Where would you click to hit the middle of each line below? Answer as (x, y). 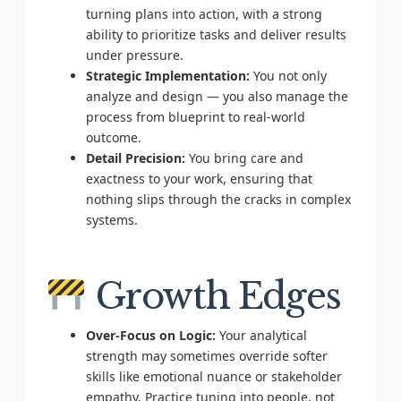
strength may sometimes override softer (206, 355)
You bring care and (244, 158)
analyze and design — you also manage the (217, 96)
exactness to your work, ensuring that (199, 178)
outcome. (113, 137)
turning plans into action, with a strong (204, 13)
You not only (288, 75)
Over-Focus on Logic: (150, 335)
